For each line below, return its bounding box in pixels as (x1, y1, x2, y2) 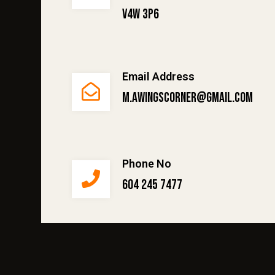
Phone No (122, 157, 171, 170)
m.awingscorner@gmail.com (122, 89, 253, 106)
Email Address (122, 69, 195, 83)
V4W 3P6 (122, 6, 159, 23)
